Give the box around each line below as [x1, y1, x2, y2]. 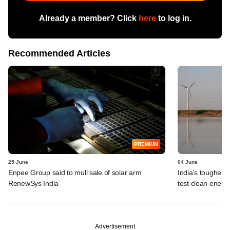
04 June [178, 159, 198, 165]
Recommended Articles [8, 48, 110, 59]
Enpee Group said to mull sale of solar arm [8, 168, 142, 177]
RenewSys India [8, 179, 59, 187]
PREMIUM [134, 141, 158, 147]
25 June [8, 159, 28, 165]
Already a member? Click [39, 13, 139, 23]
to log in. [156, 13, 191, 23]
